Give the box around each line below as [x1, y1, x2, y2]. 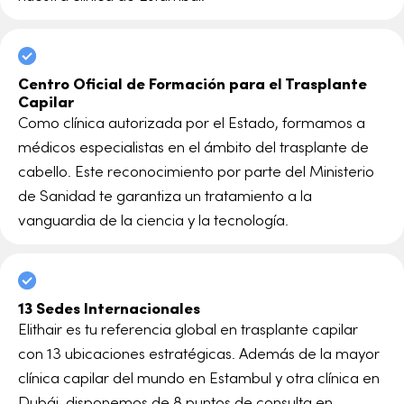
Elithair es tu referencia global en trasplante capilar [18, 317, 358, 339]
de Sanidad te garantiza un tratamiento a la [18, 183, 312, 206]
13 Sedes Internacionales [18, 296, 200, 318]
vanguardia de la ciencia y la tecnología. [18, 207, 289, 230]
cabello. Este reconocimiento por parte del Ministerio [18, 159, 374, 181]
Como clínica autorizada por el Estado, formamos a [18, 110, 365, 133]
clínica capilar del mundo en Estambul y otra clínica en [18, 365, 380, 388]
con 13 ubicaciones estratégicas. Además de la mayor [18, 341, 380, 363]
